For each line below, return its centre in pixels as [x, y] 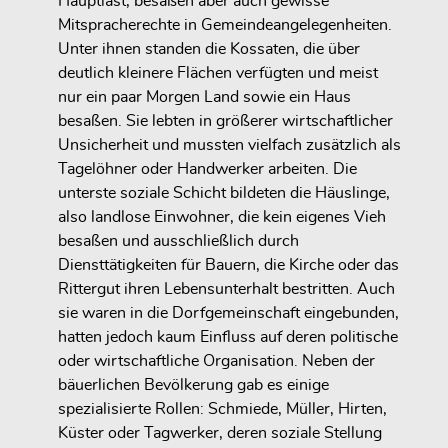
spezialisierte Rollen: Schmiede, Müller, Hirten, [222, 409]
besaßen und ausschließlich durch [178, 241]
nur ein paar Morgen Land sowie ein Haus [204, 97]
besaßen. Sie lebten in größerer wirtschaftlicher [225, 121]
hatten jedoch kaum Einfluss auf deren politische [228, 337]
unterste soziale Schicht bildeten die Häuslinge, [224, 193]
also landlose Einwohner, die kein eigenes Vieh [222, 217]
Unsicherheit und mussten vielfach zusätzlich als [229, 145]
